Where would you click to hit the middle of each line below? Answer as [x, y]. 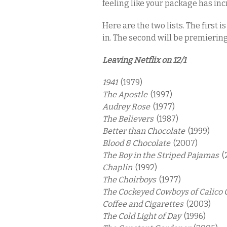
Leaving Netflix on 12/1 [144, 60]
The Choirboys [131, 180]
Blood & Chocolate [138, 143]
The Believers [129, 119]
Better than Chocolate [145, 131]
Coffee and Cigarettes [144, 204]
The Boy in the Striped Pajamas [162, 155]
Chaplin [119, 167]
